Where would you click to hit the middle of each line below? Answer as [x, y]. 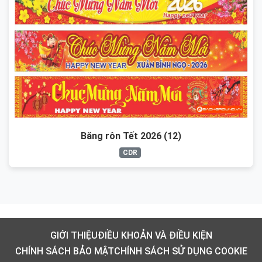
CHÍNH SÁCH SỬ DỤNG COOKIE [180, 251]
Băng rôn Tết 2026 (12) [131, 136]
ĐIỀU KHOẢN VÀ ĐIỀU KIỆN [155, 235]
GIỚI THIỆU [74, 235]
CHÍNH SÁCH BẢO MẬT [64, 251]
